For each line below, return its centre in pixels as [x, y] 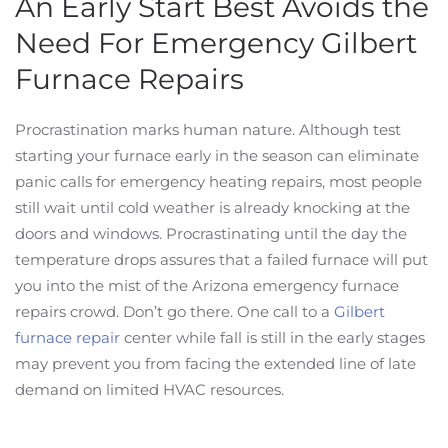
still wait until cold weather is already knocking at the [212, 207]
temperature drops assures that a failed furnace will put [221, 259]
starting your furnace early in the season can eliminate [217, 155]
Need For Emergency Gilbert [216, 43]
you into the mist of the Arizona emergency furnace [207, 285]
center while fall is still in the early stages [272, 337]
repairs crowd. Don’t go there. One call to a [174, 311]
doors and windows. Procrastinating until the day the [211, 233]
